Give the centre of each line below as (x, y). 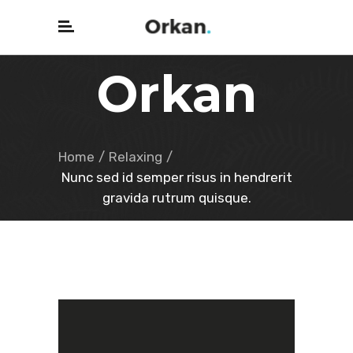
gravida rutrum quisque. (176, 198)
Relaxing (136, 157)
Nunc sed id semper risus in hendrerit (176, 177)
